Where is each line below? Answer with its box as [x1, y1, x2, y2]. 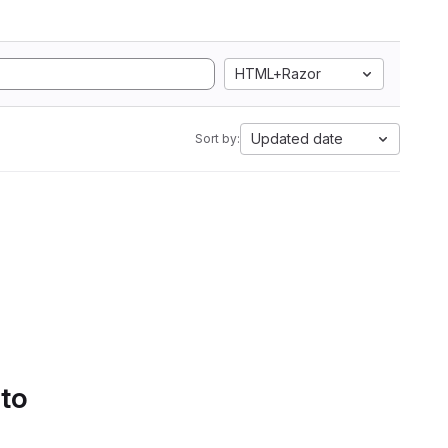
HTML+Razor [235, 65, 321, 82]
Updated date [251, 130, 343, 147]
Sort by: [195, 131, 240, 146]
